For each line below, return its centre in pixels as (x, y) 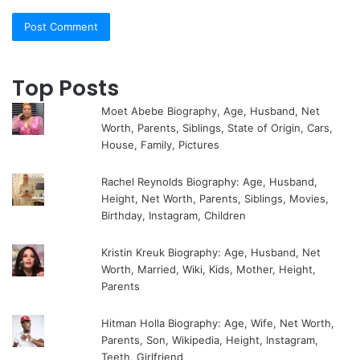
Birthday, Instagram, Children (174, 215)
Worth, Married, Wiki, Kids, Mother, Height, (209, 269)
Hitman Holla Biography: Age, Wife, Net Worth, (218, 323)
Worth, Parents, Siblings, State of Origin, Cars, (217, 127)
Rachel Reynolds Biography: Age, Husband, (210, 181)
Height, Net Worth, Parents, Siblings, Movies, (215, 198)
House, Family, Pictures (161, 144)
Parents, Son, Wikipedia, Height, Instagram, (210, 340)
